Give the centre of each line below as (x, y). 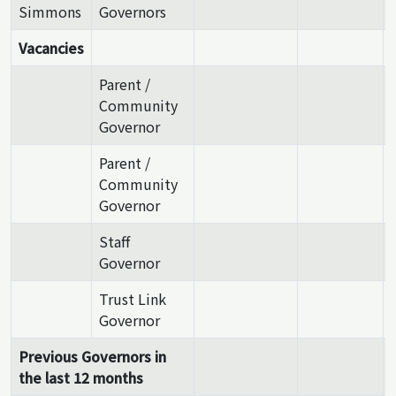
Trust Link (133, 298)
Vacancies (51, 47)
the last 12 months (81, 377)
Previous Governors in (92, 356)
